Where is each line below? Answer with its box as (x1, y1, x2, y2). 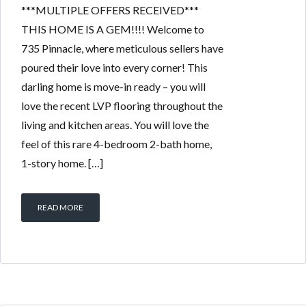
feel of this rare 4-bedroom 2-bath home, (21, 137, 212, 150)
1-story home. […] (21, 156, 103, 169)
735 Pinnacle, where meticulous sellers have (21, 42, 223, 55)
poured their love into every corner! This (21, 61, 208, 74)
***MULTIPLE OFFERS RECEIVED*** (21, 3, 199, 16)
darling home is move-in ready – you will (21, 80, 206, 93)
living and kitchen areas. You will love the (21, 118, 209, 131)
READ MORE (38, 202, 83, 212)
